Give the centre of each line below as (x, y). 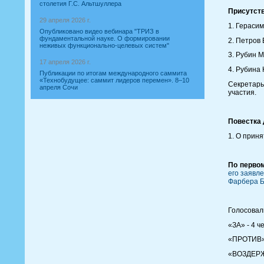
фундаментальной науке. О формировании (105, 38)
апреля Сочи (59, 87)
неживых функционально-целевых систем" (104, 45)
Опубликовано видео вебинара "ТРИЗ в (99, 31)
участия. (242, 92)
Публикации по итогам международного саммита (113, 73)
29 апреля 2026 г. (65, 20)
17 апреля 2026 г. (65, 62)
